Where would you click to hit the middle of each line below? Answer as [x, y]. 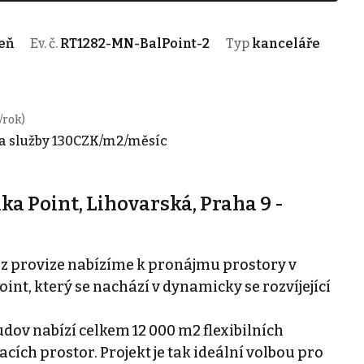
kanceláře [286, 43]
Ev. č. [45, 43]
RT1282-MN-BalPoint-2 [134, 43]
